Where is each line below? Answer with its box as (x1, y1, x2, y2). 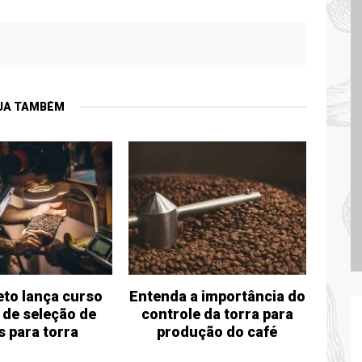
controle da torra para (141, 305, 293, 322)
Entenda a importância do (128, 287, 305, 305)
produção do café (157, 322, 278, 340)
